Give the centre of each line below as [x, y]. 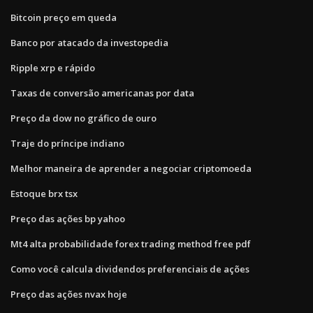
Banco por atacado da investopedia [89, 42]
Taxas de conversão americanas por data [102, 93]
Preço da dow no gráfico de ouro [83, 118]
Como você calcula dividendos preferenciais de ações [130, 269]
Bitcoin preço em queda [64, 17]
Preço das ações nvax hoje [69, 294]
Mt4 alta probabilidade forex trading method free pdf [131, 243]
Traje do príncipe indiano [67, 143]
